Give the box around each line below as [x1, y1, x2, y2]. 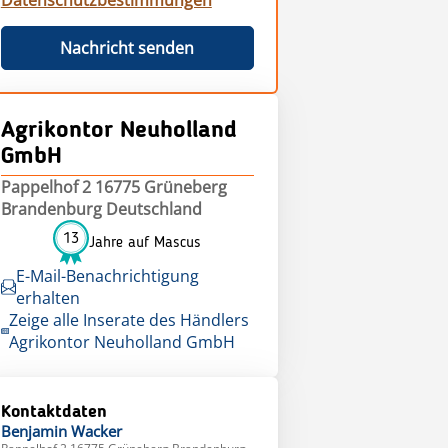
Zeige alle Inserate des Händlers [9, 309, 250, 332]
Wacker [70, 421, 122, 442]
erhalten [15, 287, 80, 310]
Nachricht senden [60, 37, 195, 60]
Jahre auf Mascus [89, 234, 202, 251]
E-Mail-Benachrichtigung [15, 265, 199, 288]
